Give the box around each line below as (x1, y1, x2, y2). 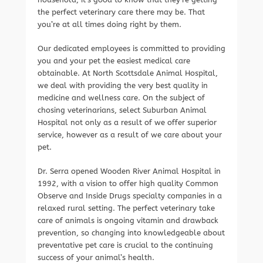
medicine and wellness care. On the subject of (38, 93, 205, 102)
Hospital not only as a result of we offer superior (38, 118, 217, 127)
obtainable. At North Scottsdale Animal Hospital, (38, 69, 218, 77)
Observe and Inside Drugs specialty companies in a (38, 191, 222, 200)
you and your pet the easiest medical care (38, 56, 190, 65)
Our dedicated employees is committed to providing (38, 44, 225, 53)
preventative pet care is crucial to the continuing (38, 241, 213, 249)
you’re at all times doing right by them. (38, 20, 181, 29)
